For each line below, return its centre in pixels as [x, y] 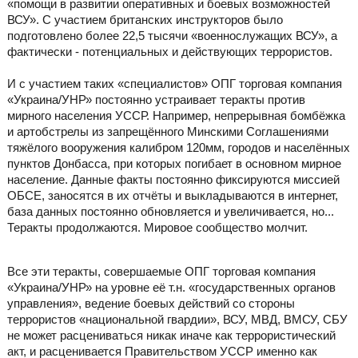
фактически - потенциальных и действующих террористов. [169, 52]
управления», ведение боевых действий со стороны [151, 304]
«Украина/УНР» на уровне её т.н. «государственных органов [171, 288]
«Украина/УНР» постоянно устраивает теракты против [156, 100]
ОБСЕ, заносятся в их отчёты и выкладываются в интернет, [172, 196]
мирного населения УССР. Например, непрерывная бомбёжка [176, 116]
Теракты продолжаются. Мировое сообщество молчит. [157, 228]
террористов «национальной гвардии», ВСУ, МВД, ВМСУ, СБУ [177, 320]
